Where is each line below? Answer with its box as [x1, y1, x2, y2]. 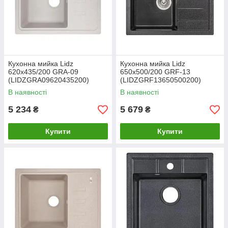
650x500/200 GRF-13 [120, 68, 190, 76]
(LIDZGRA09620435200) [8, 76, 89, 84]
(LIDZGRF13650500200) [120, 76, 201, 84]
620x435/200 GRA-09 [8, 68, 78, 76]
